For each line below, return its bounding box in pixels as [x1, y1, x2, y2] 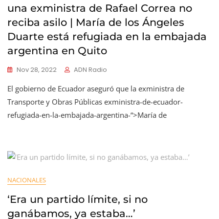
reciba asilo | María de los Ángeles [7, 16, 184, 28]
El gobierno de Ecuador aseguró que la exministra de [7, 84, 184, 93]
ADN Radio [74, 65, 107, 74]
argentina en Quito [7, 44, 107, 57]
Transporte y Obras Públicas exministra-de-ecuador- [7, 97, 183, 107]
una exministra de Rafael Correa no [7, 2, 192, 14]
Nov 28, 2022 [17, 65, 57, 74]
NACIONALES [7, 175, 46, 184]
